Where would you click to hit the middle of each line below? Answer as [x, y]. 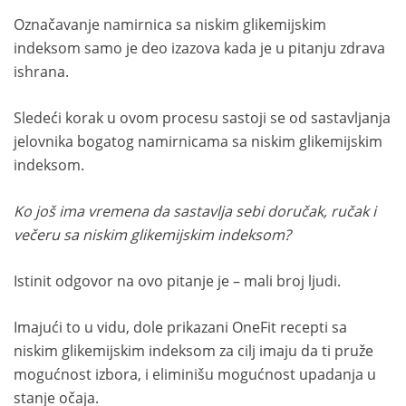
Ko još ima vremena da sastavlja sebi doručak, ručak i [195, 212]
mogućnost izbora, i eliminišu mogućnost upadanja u [195, 375]
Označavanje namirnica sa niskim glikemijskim [170, 25]
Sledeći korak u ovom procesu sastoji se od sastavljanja [202, 118]
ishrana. [41, 72]
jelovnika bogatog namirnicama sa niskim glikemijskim [198, 142]
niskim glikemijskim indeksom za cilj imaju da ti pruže [193, 351]
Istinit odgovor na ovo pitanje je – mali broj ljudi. [177, 281]
